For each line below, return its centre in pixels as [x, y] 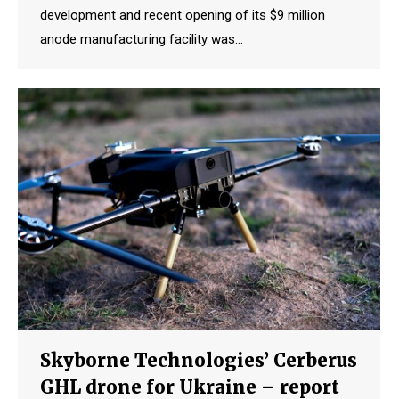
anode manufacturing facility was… [142, 40]
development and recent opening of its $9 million [183, 16]
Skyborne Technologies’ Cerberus [199, 360]
